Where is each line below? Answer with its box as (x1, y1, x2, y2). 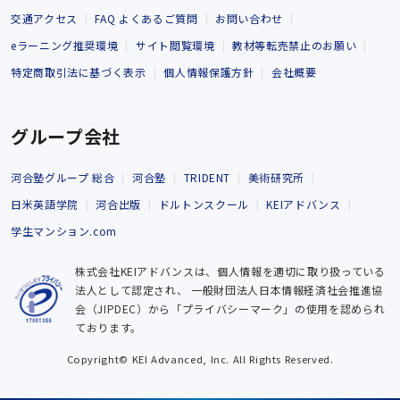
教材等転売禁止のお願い (232, 37, 357, 53)
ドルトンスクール (158, 196, 249, 212)
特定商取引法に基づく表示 (11, 63, 146, 79)
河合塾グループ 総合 (11, 169, 115, 185)
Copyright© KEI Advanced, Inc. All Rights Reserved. (66, 351, 334, 366)
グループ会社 (11, 122, 121, 149)
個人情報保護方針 (163, 63, 254, 79)
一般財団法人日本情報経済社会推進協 (191, 281, 383, 297)
